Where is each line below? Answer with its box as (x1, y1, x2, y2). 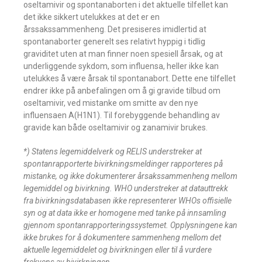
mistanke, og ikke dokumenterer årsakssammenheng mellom (23, 171, 237, 181)
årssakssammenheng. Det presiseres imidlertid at (23, 25, 206, 34)
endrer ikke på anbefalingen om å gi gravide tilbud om (23, 86, 220, 95)
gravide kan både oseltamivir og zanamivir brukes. (23, 123, 208, 132)
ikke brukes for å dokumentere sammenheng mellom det (23, 233, 221, 242)
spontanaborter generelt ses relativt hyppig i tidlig (23, 37, 205, 46)
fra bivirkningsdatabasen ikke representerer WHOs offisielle (23, 196, 232, 205)
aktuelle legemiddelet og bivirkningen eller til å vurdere (23, 245, 212, 254)
